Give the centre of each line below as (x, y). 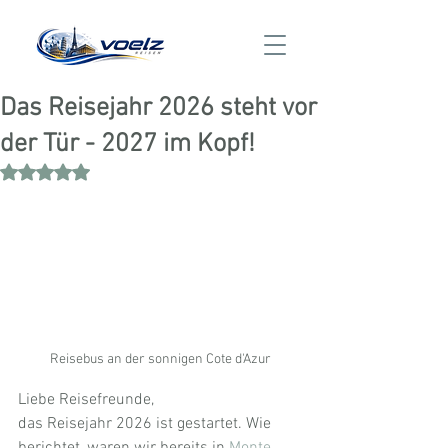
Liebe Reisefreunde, (86, 400)
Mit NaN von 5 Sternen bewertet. (139, 171)
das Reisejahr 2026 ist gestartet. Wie (146, 424)
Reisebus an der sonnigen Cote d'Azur (160, 360)
